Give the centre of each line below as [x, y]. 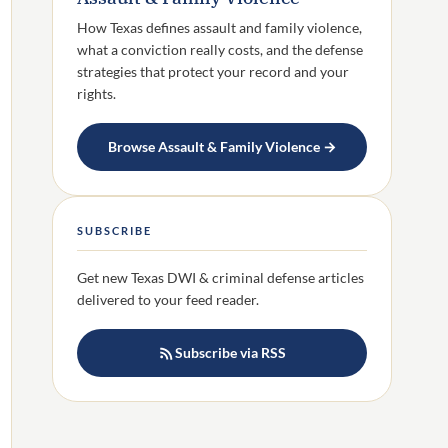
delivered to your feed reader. [168, 300]
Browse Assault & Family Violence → [222, 146]
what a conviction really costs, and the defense [220, 50]
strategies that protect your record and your [213, 72]
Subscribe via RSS [230, 352]
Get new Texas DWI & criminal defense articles [220, 278]
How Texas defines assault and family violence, [219, 28]
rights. [96, 94]
